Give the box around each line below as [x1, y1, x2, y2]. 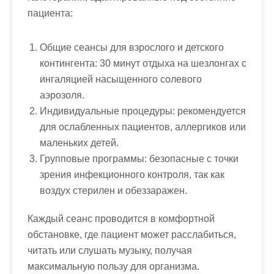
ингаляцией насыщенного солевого [40, 74, 202, 84]
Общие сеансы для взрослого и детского [40, 42, 224, 53]
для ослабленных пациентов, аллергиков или [40, 122, 246, 132]
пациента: [28, 8, 73, 18]
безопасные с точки [147, 154, 239, 164]
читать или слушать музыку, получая [28, 245, 192, 256]
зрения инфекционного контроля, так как [40, 169, 224, 180]
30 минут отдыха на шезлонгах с [97, 58, 246, 68]
